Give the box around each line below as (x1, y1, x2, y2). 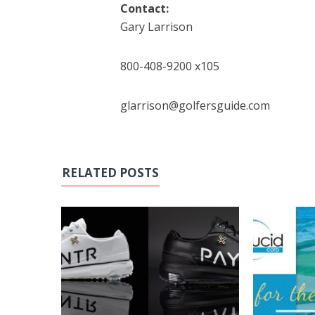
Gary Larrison (120, 18, 193, 34)
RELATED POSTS (62, 164, 159, 181)
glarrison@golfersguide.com (120, 97, 270, 113)
